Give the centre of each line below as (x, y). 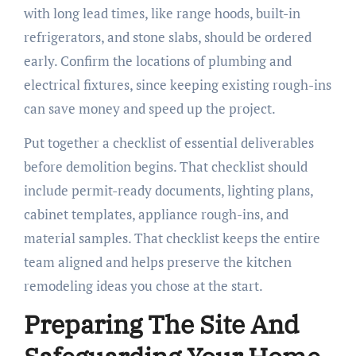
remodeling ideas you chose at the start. (143, 286)
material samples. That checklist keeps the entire (172, 238)
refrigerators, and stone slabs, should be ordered (167, 37)
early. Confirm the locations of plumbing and (157, 61)
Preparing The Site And (161, 325)
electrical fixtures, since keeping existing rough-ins (177, 85)
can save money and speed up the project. (149, 109)
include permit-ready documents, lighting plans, (168, 191)
